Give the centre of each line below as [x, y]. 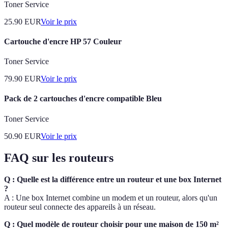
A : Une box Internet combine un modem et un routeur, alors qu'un [111, 197]
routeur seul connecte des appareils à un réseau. [80, 207]
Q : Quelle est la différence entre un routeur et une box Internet [113, 179]
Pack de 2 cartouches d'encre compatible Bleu [83, 99]
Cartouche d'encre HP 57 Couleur [63, 41]
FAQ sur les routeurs [59, 158]
